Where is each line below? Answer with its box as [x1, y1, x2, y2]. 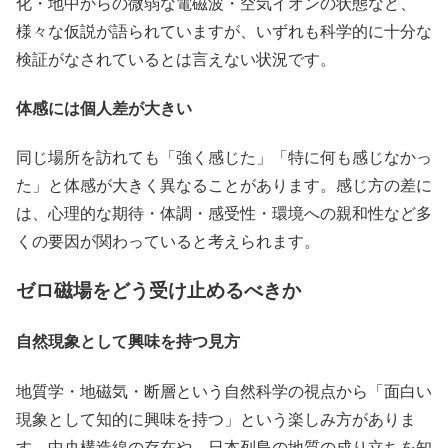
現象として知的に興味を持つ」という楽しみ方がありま [16, 407, 416, 429]
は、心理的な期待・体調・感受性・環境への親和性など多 [16, 202, 432, 224]
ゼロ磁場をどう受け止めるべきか [16, 276, 301, 304]
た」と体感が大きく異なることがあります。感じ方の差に [16, 174, 432, 196]
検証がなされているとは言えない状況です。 [16, 47, 336, 69]
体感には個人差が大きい [16, 96, 192, 120]
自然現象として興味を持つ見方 [16, 329, 240, 353]
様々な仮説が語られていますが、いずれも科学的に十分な [16, 19, 432, 41]
